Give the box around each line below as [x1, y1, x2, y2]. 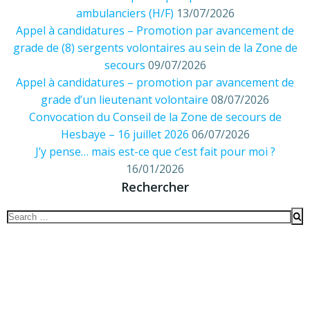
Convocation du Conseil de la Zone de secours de [28, 109, 282, 125]
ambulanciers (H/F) [75, 6, 174, 21]
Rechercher [121, 179, 189, 196]
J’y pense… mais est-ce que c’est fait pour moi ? [35, 144, 275, 160]
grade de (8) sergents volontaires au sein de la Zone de [12, 40, 298, 56]
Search [6, 208, 42, 224]
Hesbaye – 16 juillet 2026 [60, 127, 189, 143]
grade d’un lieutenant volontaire [41, 92, 208, 108]
